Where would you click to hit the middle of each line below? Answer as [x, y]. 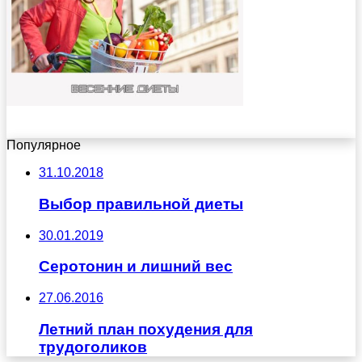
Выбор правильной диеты [141, 204]
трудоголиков [93, 347]
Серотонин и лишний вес [136, 267]
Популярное [44, 145]
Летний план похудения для [146, 329]
